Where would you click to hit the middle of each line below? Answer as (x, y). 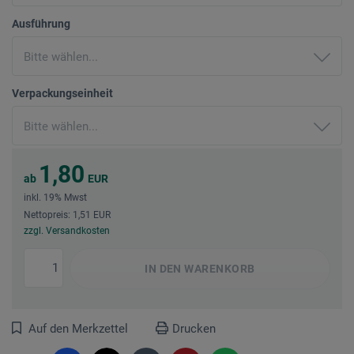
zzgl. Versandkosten (67, 230)
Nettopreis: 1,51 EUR (67, 215)
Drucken (194, 328)
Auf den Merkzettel (78, 328)
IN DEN (163, 268)
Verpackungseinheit (62, 93)
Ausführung (41, 23)
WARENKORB (218, 268)
